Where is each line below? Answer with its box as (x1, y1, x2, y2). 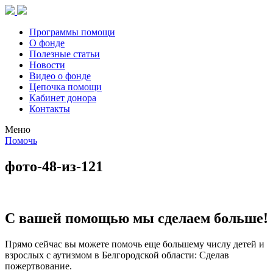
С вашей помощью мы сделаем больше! (5, 210, 268, 226)
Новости (29, 60, 65, 70)
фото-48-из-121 (5, 158, 103, 174)
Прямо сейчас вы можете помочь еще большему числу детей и (5, 238, 264, 249)
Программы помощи (29, 27, 115, 37)
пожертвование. (5, 260, 72, 271)
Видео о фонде (29, 71, 91, 81)
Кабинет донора (29, 93, 96, 103)
